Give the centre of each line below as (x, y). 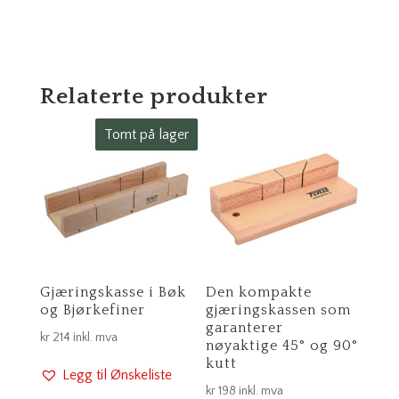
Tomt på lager (146, 135)
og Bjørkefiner (92, 310)
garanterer (245, 328)
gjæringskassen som (279, 310)
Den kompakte (259, 293)
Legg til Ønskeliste (117, 375)
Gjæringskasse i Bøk (113, 293)
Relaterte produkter (154, 97)
